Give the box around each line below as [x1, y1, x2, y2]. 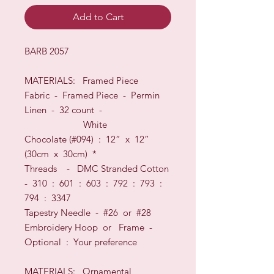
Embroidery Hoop [24, 221, 103, 233]
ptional [32, 235, 61, 248]
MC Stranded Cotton [84, 162, 171, 174]
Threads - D [24, 162, 84, 174]
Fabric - [24, 89, 62, 101]
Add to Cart [72, 10, 124, 23]
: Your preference [61, 235, 137, 248]
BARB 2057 [24, 45, 69, 57]
